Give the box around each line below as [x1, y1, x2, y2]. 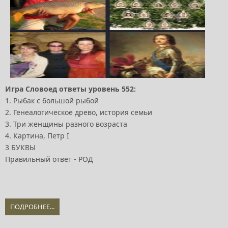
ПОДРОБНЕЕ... [10, 202, 54, 212]
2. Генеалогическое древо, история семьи [5, 107, 152, 118]
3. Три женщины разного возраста [5, 119, 127, 129]
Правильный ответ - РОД [5, 154, 93, 164]
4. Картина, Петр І [5, 131, 69, 141]
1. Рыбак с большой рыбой [5, 96, 99, 106]
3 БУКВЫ [5, 142, 36, 153]
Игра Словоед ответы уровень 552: [5, 84, 136, 94]
